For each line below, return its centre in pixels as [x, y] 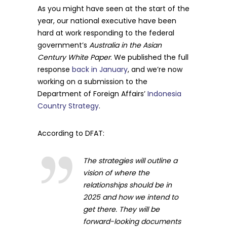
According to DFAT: [71, 133]
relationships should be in [127, 185]
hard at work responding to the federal [106, 33]
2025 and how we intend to [131, 197]
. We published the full [149, 57]
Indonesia [164, 94]
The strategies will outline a [130, 161]
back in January [100, 69]
